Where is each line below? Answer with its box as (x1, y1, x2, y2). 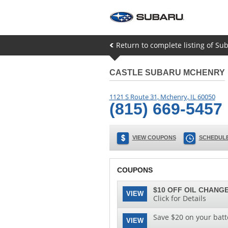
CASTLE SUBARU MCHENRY (109, 68, 225, 77)
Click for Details (153, 193, 206, 203)
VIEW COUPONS (132, 134, 176, 140)
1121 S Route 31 (109, 92, 157, 101)
